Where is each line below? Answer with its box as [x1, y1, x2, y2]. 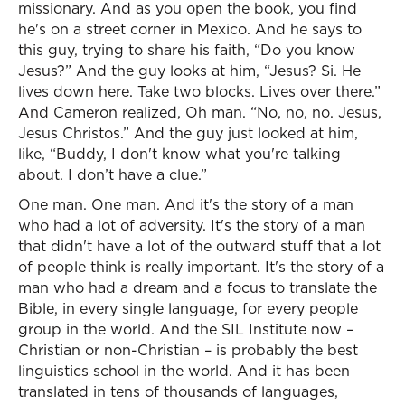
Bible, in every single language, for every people [18, 298, 358, 318]
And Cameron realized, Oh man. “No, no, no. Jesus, [18, 102, 381, 122]
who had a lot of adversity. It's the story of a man [18, 215, 365, 235]
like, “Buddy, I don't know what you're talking [18, 144, 341, 164]
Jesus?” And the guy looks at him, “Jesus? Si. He [18, 61, 361, 80]
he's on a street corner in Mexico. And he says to [18, 19, 362, 39]
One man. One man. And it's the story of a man [18, 194, 353, 214]
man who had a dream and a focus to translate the [18, 278, 377, 297]
